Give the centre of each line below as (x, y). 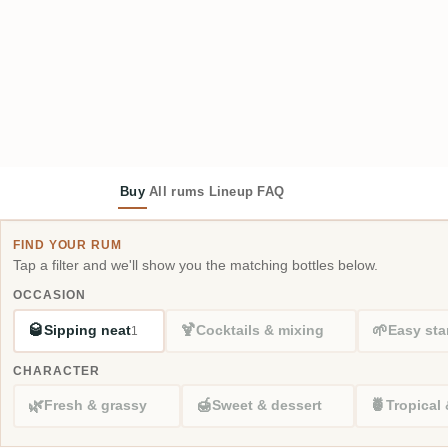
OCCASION (49, 294)
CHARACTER (56, 370)
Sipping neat (88, 330)
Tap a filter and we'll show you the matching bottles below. (195, 265)
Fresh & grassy (96, 406)
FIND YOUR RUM (67, 244)
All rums (176, 191)
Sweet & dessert (266, 406)
